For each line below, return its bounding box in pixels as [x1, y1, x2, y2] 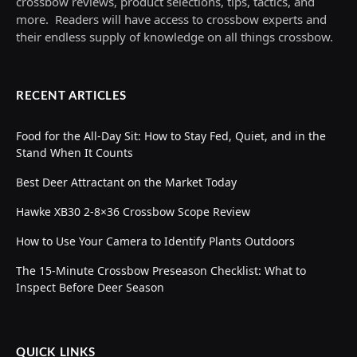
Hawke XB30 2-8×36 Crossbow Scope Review [16, 204, 250, 220]
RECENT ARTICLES [16, 90, 127, 103]
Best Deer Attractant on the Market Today [16, 175, 237, 190]
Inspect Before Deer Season [16, 280, 164, 296]
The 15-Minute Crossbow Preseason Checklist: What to [16, 263, 306, 279]
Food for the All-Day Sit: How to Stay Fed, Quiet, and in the [16, 128, 326, 144]
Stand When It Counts [16, 145, 133, 161]
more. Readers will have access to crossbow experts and [16, 11, 327, 28]
